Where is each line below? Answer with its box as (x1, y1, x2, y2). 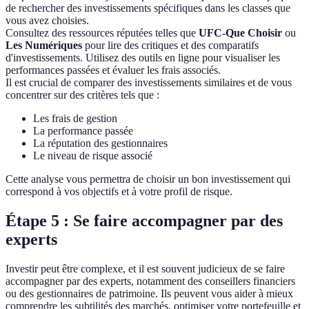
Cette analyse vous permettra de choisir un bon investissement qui (6, 173, 290, 186)
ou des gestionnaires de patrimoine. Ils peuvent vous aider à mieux (6, 288, 293, 300)
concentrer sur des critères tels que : (6, 89, 159, 101)
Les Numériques (6, 39, 82, 52)
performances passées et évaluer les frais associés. (6, 64, 221, 77)
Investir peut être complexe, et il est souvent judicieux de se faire (6, 263, 285, 275)
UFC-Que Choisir (199, 27, 282, 39)
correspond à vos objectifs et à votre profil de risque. (6, 186, 232, 198)
